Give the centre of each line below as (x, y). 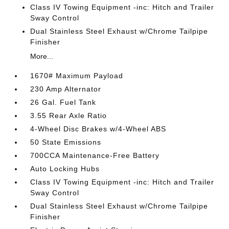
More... (42, 56)
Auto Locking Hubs (65, 169)
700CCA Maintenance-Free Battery (95, 155)
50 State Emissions (66, 142)
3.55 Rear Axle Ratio (69, 116)
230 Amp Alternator (66, 89)
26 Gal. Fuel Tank (63, 102)
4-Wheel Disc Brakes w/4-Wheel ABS (98, 129)
